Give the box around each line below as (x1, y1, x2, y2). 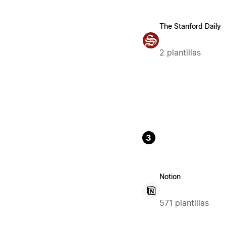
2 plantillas (159, 47, 201, 58)
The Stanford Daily (159, 22, 221, 31)
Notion (159, 172, 181, 181)
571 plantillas (159, 198, 209, 208)
